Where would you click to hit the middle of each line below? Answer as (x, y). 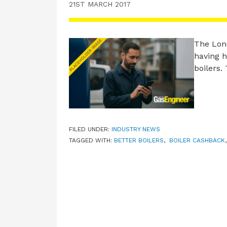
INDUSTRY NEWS (136, 129)
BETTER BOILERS (139, 141)
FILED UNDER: (90, 129)
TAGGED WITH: (91, 141)
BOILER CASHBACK (197, 141)
